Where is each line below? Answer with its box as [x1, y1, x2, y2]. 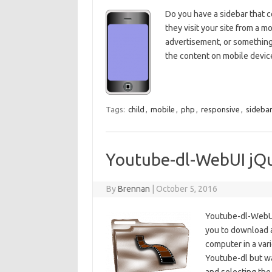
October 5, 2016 [156, 184, 218, 194]
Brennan [118, 184, 151, 194]
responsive [200, 105, 240, 114]
